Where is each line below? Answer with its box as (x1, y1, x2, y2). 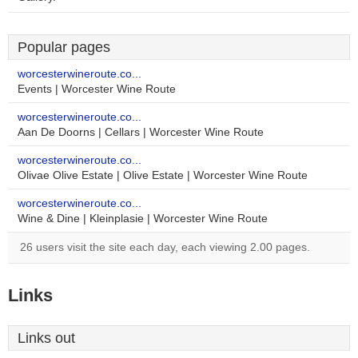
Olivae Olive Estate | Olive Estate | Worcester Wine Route (18, 169, 308, 181)
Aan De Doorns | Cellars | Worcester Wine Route (18, 126, 264, 138)
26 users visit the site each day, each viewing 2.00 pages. (20, 241, 310, 253)
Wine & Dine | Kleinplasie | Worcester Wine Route (18, 213, 268, 225)
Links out (18, 330, 75, 346)
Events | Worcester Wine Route (18, 83, 176, 95)
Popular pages (18, 39, 110, 55)
